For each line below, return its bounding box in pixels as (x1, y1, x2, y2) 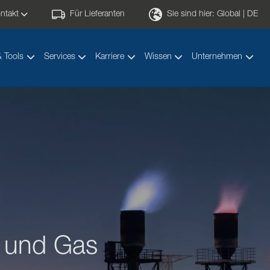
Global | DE (217, 10, 258, 19)
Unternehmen (192, 53, 243, 61)
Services (43, 53, 75, 61)
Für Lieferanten (70, 10, 125, 19)
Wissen (144, 53, 172, 61)
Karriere (95, 53, 125, 61)
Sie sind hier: (167, 10, 217, 19)
